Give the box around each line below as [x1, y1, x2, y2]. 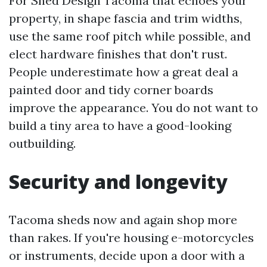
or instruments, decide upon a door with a [9, 248, 245, 263]
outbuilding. [9, 136, 76, 151]
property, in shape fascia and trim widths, [9, 11, 242, 26]
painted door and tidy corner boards [9, 82, 213, 97]
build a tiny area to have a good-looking [9, 118, 231, 133]
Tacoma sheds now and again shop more [9, 212, 237, 227]
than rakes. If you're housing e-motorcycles [9, 230, 254, 245]
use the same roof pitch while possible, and [9, 29, 251, 44]
